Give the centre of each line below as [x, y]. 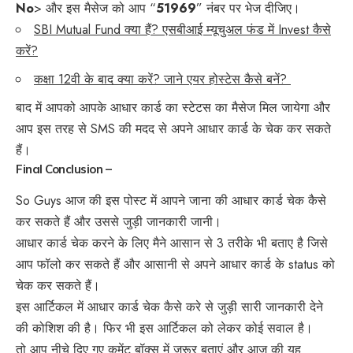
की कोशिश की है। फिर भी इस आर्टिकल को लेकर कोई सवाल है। [164, 329]
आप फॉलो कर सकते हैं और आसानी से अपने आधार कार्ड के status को [175, 265]
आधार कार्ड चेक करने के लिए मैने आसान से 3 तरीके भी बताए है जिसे [172, 243]
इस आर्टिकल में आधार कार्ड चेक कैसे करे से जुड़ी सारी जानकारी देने [169, 307]
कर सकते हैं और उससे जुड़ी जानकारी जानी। [119, 222]
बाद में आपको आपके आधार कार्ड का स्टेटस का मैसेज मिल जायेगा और [173, 108]
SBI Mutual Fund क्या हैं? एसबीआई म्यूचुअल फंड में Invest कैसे [182, 30]
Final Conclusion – [63, 169]
